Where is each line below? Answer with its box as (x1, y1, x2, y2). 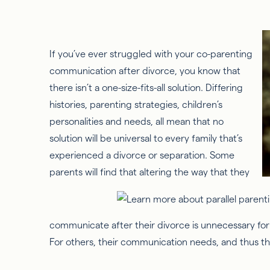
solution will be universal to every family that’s (49, 133, 242, 143)
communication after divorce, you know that (49, 65, 240, 76)
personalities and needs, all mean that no (49, 116, 224, 127)
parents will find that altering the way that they (49, 166, 250, 177)
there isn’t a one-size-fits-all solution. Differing (49, 82, 243, 93)
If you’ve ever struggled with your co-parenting (49, 48, 253, 59)
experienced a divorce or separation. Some (49, 149, 234, 160)
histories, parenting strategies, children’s (49, 99, 222, 110)
